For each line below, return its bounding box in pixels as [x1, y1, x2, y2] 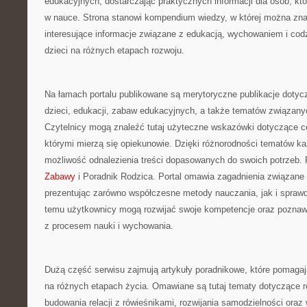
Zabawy [45, 171, 75, 182]
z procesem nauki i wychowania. [45, 221, 173, 231]
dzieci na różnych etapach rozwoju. [45, 45, 184, 56]
